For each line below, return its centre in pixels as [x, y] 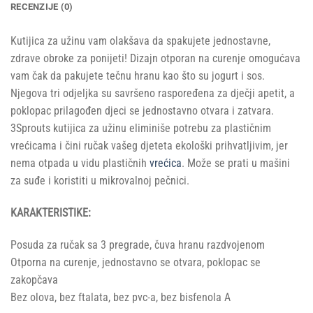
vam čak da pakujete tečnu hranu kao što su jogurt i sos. [138, 75]
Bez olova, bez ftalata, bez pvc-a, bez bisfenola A [121, 297]
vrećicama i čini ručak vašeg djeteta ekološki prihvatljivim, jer [149, 145]
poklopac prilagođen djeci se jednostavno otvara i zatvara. [142, 110]
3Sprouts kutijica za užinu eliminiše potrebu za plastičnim [141, 128]
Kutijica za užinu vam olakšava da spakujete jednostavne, [140, 41]
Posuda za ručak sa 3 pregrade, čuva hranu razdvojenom [138, 245]
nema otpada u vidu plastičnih [80, 163]
